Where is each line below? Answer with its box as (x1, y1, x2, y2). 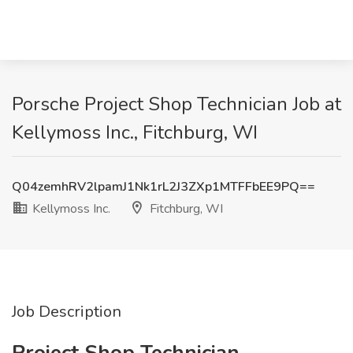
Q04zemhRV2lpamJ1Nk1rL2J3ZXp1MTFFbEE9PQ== (12, 178, 315, 195)
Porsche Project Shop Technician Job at (12, 91, 341, 117)
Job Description (12, 301, 121, 322)
